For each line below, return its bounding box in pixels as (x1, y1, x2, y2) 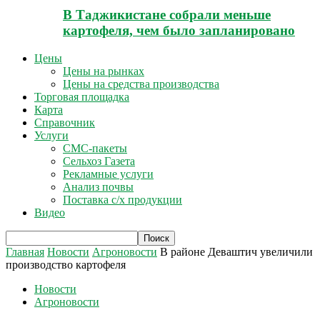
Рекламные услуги (63, 167, 154, 180)
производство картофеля (6, 258, 126, 271)
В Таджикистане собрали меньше (63, 7, 271, 23)
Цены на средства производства (63, 77, 219, 90)
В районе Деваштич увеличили (160, 245, 313, 258)
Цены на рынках (63, 64, 144, 77)
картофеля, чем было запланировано (63, 23, 295, 39)
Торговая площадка (34, 90, 129, 103)
